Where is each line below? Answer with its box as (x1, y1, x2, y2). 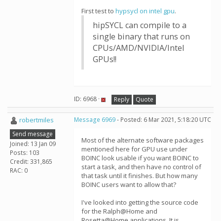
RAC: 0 (10, 166, 28, 175)
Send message (12, 129, 53, 138)
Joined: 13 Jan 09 (10, 139, 56, 148)
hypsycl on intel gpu (115, 6, 175, 15)
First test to (81, 6, 115, 15)
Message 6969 (74, 115, 115, 124)
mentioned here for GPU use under (81, 145, 187, 153)
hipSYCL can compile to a (93, 20, 186, 31)
